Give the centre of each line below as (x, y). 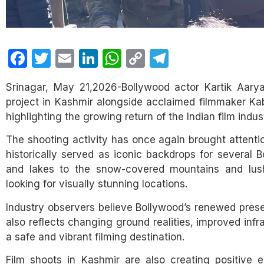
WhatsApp (168, 58)
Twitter (80, 58)
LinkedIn (133, 58)
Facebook (71, 58)
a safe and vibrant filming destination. (95, 237)
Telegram (208, 58)
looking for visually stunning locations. (97, 184)
